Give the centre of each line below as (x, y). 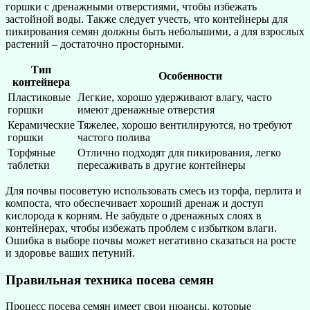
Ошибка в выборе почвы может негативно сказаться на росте (151, 240)
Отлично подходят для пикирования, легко (179, 152)
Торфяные (31, 152)
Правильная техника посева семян (110, 280)
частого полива (114, 137)
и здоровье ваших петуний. (70, 253)
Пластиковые (39, 97)
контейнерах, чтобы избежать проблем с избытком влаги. (141, 228)
